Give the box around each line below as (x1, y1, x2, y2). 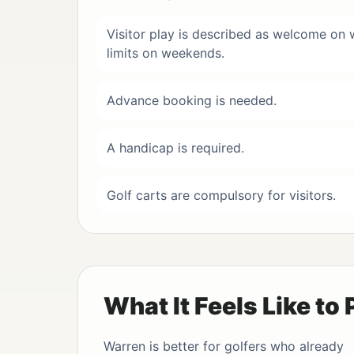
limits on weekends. (107, 45, 224, 62)
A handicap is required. (107, 140, 244, 156)
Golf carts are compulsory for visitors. (107, 187, 336, 204)
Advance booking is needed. (107, 92, 277, 109)
